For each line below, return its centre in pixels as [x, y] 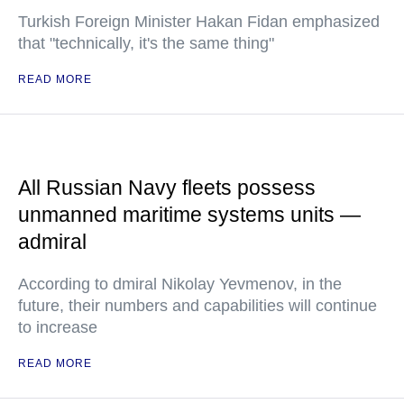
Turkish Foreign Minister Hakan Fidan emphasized [199, 22]
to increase [58, 327]
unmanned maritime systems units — [189, 215]
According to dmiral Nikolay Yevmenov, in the [180, 284]
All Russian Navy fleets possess [167, 188]
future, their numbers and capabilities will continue [197, 306]
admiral [52, 242]
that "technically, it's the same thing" [146, 43]
